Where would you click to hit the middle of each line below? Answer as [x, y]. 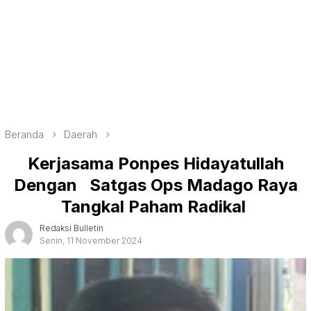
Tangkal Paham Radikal [155, 206]
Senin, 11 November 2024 [91, 240]
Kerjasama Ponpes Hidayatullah [155, 163]
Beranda [24, 134]
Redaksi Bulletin [72, 228]
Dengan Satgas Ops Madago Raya [155, 185]
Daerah [81, 134]
